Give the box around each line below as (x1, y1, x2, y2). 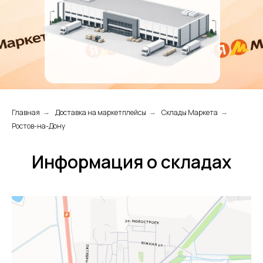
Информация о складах (32, 150, 231, 174)
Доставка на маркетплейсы (55, 107, 146, 117)
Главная (12, 107, 40, 117)
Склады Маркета (161, 107, 218, 117)
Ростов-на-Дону (12, 121, 65, 131)
